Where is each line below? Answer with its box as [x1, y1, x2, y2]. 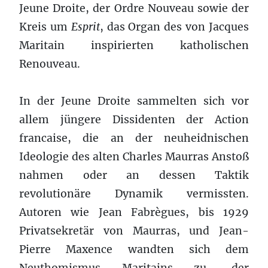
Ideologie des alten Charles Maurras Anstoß [19, 150, 249, 163]
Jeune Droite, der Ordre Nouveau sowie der [19, 1, 249, 15]
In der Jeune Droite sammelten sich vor [19, 94, 249, 108]
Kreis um [19, 20, 71, 33]
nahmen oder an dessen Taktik [19, 168, 249, 182]
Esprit [71, 20, 100, 33]
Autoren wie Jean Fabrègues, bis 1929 [19, 205, 249, 219]
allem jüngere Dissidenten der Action [19, 112, 249, 126]
